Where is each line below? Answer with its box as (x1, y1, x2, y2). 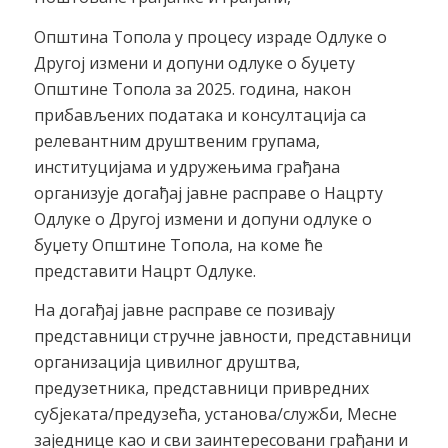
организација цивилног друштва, (33, 351, 300, 374)
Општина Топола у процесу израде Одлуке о (33, 25, 387, 48)
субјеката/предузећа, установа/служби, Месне (33, 403, 397, 426)
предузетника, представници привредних (33, 377, 369, 400)
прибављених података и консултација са (33, 103, 366, 126)
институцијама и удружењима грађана (33, 155, 340, 178)
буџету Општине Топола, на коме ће (33, 233, 323, 256)
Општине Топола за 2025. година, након (33, 77, 351, 100)
